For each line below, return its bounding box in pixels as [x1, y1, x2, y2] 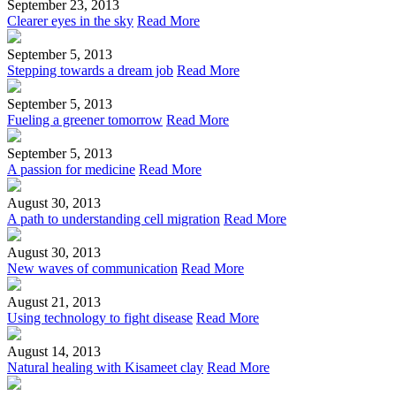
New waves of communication [7, 260, 178, 276]
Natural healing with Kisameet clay [7, 359, 203, 375]
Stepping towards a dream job [7, 62, 173, 78]
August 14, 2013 [7, 343, 101, 359]
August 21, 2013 [7, 293, 101, 309]
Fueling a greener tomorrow [7, 111, 163, 127]
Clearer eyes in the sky [7, 12, 133, 28]
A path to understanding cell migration [7, 210, 220, 226]
